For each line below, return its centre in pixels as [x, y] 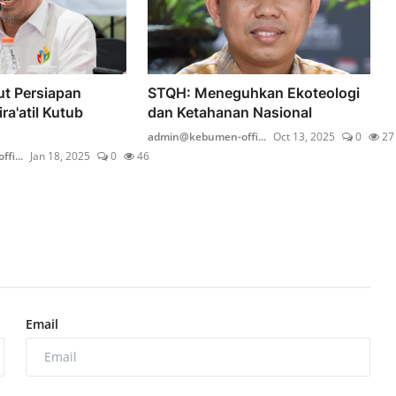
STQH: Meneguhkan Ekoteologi [254, 92]
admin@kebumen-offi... [207, 136]
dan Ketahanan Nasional [230, 112]
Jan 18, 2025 [60, 156]
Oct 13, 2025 [305, 136]
